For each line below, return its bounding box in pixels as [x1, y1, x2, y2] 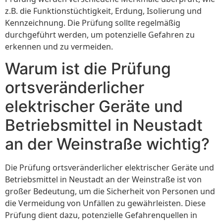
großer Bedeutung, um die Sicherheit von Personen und [5, 186, 215, 197]
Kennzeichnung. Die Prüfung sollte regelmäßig [5, 17, 180, 28]
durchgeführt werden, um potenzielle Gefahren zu [5, 29, 195, 40]
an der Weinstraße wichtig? [5, 134, 210, 154]
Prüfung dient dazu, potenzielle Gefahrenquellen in [5, 210, 197, 221]
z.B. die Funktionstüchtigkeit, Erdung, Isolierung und [5, 5, 202, 16]
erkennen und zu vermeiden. [5, 41, 113, 52]
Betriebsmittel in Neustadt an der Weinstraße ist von [5, 174, 202, 185]
